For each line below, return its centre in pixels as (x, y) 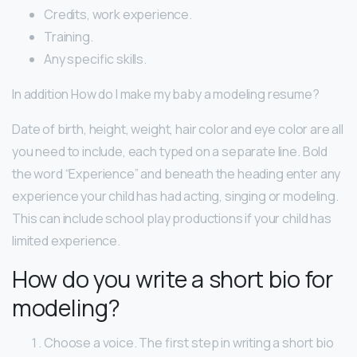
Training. (69, 37)
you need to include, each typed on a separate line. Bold (170, 152)
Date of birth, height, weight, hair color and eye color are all (178, 129)
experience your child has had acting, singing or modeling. (175, 196)
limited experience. (66, 241)
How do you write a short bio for (173, 279)
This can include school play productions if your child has (172, 219)
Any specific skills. (95, 59)
